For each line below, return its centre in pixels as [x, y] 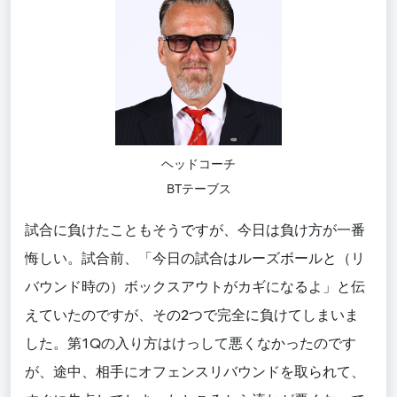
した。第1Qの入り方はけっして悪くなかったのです [191, 344]
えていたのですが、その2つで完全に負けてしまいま [192, 316]
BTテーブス [198, 190]
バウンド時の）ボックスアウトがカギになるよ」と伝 [195, 288]
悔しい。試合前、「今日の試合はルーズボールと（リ [195, 259]
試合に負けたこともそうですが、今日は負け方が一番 [195, 231]
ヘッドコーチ [198, 165]
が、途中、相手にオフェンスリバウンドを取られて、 [195, 373]
